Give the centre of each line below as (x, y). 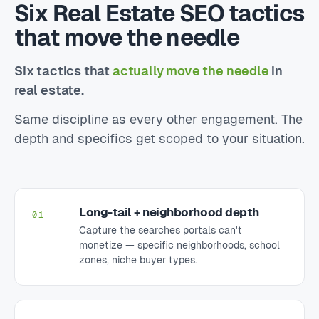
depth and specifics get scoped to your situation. (159, 138)
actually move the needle (190, 71)
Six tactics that (63, 71)
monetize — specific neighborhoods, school (179, 245)
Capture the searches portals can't (161, 230)
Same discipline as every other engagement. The (158, 119)
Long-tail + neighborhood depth (169, 212)
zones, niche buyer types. (138, 260)
